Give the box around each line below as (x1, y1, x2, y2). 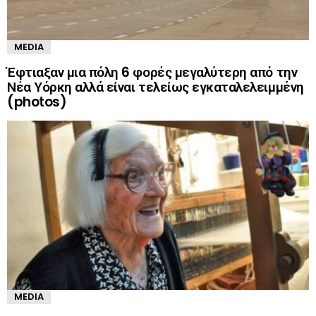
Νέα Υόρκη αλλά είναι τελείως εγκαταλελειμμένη (7, 77, 304, 97)
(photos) (7, 92, 67, 111)
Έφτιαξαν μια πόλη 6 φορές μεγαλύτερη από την (7, 62, 298, 82)
